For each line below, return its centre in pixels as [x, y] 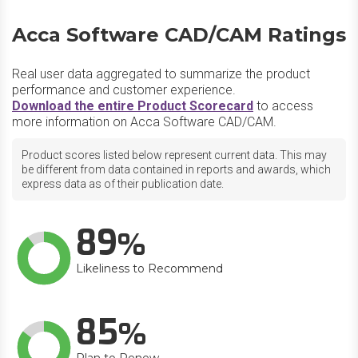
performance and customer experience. [124, 90]
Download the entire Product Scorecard [133, 106]
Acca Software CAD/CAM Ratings [179, 35]
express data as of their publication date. [123, 184]
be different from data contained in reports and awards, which [176, 169]
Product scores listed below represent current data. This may [174, 155]
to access [283, 106]
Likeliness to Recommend [149, 268]
